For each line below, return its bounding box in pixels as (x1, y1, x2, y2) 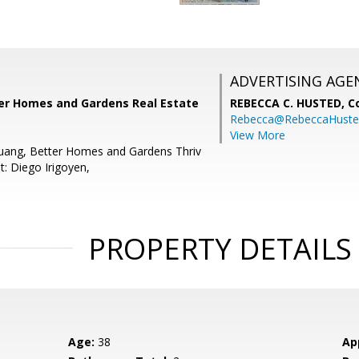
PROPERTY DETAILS (87, 229, 352, 268)
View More (230, 127, 285, 143)
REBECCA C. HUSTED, (230, 95, 348, 111)
